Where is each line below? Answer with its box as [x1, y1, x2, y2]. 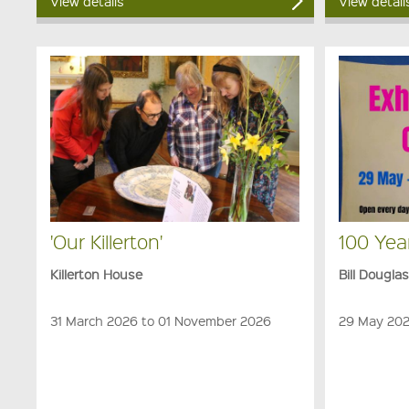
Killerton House [50, 265, 143, 282]
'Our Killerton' [50, 228, 163, 254]
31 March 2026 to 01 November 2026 [50, 311, 272, 329]
